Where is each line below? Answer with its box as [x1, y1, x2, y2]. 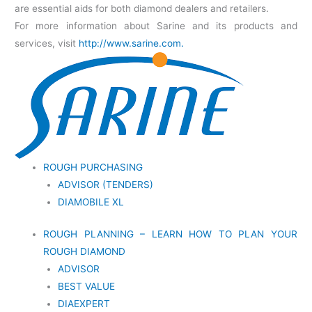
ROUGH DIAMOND [43, 245, 126, 257]
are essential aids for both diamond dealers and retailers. [15, 3, 270, 15]
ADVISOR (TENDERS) [57, 179, 153, 191]
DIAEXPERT [57, 297, 110, 309]
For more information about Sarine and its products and [15, 20, 297, 32]
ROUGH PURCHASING [43, 162, 143, 173]
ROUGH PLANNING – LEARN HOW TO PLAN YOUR [43, 228, 297, 240]
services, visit [15, 38, 79, 49]
